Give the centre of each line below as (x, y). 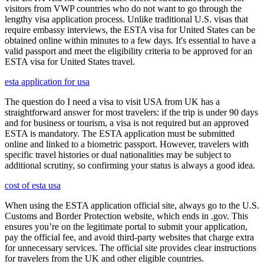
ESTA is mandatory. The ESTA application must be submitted (120, 133)
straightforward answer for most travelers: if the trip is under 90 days (131, 112)
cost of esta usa (33, 185)
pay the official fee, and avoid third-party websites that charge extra (129, 237)
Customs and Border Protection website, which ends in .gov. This (126, 216)
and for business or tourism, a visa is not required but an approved (127, 123)
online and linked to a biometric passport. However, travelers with (127, 144)
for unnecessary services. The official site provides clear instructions (131, 247)
